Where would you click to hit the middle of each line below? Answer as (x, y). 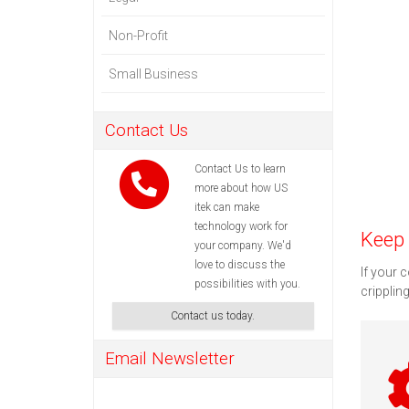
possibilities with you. (247, 284)
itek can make (227, 207)
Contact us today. (213, 316)
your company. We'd (243, 246)
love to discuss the (240, 265)
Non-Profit (138, 36)
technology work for (241, 226)
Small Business (153, 74)
